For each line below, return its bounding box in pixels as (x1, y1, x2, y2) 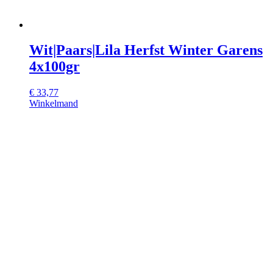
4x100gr (29, 58, 80, 75)
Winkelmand (29, 98, 78, 109)
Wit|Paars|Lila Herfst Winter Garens (29, 42, 263, 58)
